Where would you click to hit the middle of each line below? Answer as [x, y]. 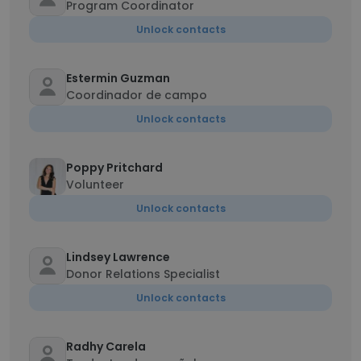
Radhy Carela [106, 346]
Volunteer [95, 185]
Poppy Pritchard [114, 168]
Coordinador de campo [137, 95]
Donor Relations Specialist [143, 274]
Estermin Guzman [118, 78]
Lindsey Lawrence [118, 257]
